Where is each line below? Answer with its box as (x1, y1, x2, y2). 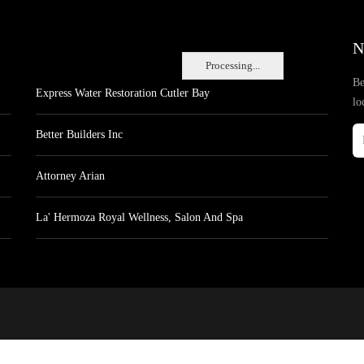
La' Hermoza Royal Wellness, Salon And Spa (36, 211, 243, 223)
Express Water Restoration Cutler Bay (36, 87, 210, 99)
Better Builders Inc (36, 128, 123, 141)
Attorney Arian (36, 170, 105, 182)
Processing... (206, 59, 260, 71)
